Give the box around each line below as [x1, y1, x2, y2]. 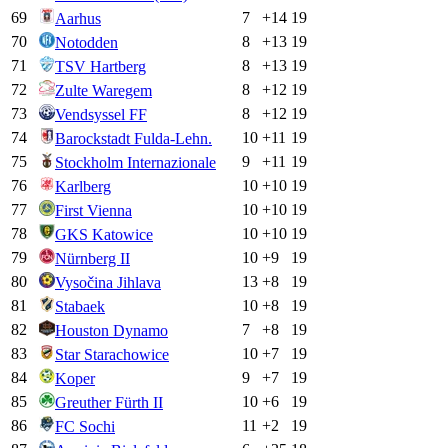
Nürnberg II [55, 250, 130, 268]
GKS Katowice [55, 226, 153, 244]
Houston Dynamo [55, 322, 168, 340]
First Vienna [55, 202, 132, 220]
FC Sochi [55, 418, 115, 436]
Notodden [55, 34, 118, 52]
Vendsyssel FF [55, 106, 147, 124]
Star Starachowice [55, 346, 169, 364]
